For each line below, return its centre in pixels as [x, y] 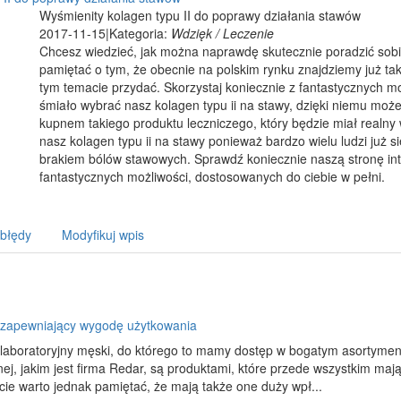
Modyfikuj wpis [103, 235]
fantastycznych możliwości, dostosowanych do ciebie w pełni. [212, 176]
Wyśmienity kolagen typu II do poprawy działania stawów [200, 15]
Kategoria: [140, 33]
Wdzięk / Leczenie [222, 33]
